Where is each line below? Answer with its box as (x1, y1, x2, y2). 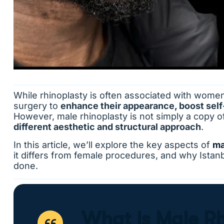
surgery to (13, 100, 60, 111)
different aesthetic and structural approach (13, 121, 201, 132)
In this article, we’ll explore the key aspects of (13, 139, 212, 150)
